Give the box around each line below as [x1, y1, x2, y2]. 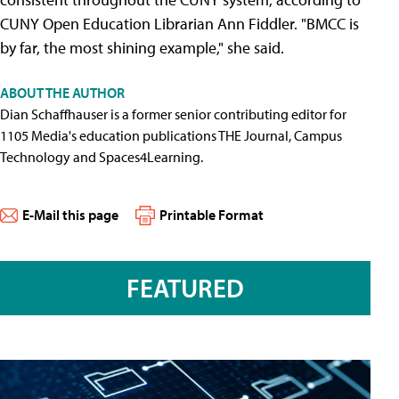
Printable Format [159, 206, 264, 224]
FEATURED [126, 271, 244, 304]
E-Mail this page [22, 206, 118, 224]
